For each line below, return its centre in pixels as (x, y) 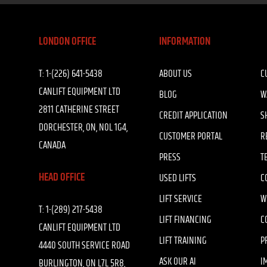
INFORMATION (185, 42)
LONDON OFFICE (67, 42)
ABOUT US (176, 74)
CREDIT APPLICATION (194, 116)
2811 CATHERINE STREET (79, 110)
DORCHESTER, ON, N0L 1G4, (83, 128)
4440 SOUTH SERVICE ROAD (84, 245)
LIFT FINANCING (186, 220)
